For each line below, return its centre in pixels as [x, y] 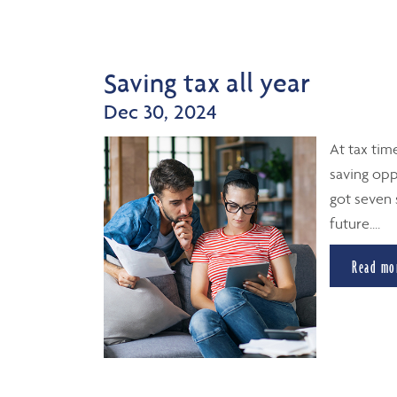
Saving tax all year [207, 82]
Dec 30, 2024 [160, 111]
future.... [355, 223]
